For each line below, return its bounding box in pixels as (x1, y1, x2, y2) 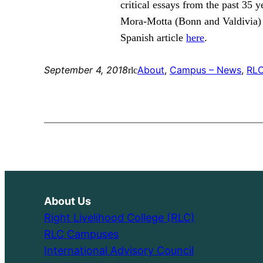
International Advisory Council (44, 244, 194, 257)
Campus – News (170, 64, 242, 76)
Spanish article (120, 32, 187, 44)
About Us (44, 195, 92, 208)
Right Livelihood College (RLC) (44, 211, 195, 224)
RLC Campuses (44, 228, 119, 241)
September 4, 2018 (44, 64, 129, 76)
